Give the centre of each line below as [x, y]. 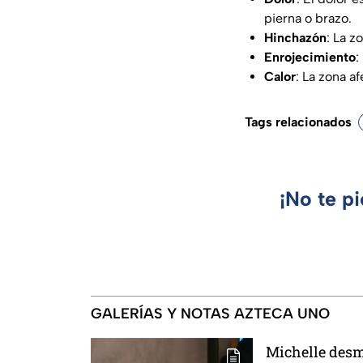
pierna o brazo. [308, 19]
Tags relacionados [298, 122]
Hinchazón [295, 38]
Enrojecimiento [310, 58]
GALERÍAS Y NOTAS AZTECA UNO [210, 314]
